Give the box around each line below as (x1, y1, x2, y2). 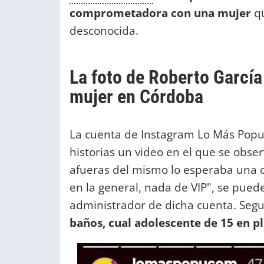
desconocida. (70, 22, 141, 39)
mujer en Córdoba (70, 85, 207, 108)
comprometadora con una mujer (70, 5, 254, 21)
